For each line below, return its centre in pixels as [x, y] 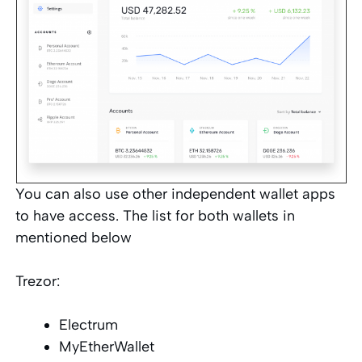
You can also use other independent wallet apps [176, 194]
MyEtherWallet [107, 346]
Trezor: [38, 281]
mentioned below [74, 237]
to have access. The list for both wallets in [156, 215]
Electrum [89, 324]
